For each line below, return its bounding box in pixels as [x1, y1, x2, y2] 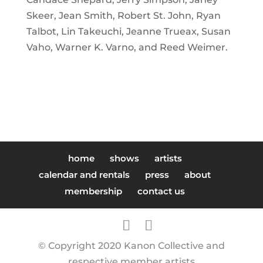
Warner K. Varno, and [55, 42, 160, 53]
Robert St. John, [117, 10, 196, 21]
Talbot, [26, 26, 61, 37]
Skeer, [26, 10, 59, 21]
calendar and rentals [39, 169, 130, 180]
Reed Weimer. [159, 42, 228, 53]
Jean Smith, [58, 10, 117, 21]
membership [65, 186, 123, 197]
